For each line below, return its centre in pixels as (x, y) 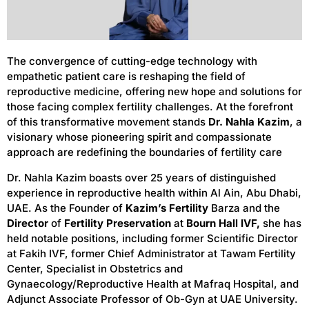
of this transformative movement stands (108, 122)
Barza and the (244, 208)
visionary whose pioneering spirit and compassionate (139, 137)
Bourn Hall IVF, (223, 223)
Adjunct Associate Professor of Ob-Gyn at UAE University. (152, 299)
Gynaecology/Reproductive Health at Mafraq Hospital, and (153, 283)
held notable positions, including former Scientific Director (152, 238)
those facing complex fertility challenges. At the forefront (150, 107)
